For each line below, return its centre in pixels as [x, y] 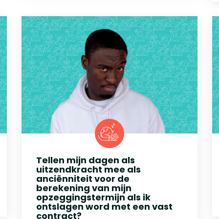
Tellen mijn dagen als [86, 160]
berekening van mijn [84, 188]
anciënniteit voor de [83, 178]
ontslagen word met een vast [104, 206]
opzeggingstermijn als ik [93, 197]
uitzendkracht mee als [88, 169]
